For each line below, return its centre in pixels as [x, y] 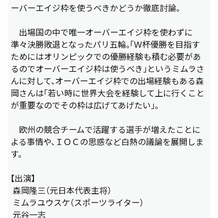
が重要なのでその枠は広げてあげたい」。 [84, 105]
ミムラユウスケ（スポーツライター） [77, 202]
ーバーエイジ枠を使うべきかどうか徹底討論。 [95, 8]
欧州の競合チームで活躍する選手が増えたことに [105, 129]
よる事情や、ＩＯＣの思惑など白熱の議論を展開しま [107, 142]
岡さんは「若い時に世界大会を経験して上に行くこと [107, 93]
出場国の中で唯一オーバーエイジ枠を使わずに [101, 32]
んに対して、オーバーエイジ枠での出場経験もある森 [107, 81]
